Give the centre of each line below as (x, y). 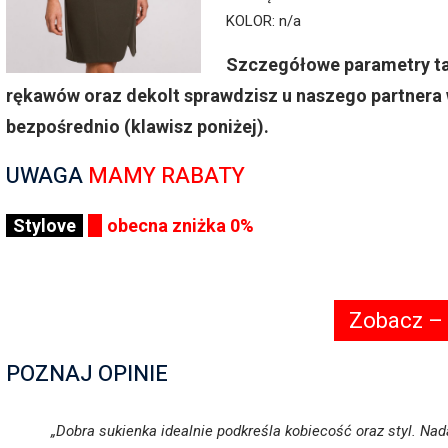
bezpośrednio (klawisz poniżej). (137, 127)
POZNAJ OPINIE (87, 374)
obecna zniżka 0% (180, 226)
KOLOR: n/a (263, 21)
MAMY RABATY (166, 176)
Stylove (44, 226)
